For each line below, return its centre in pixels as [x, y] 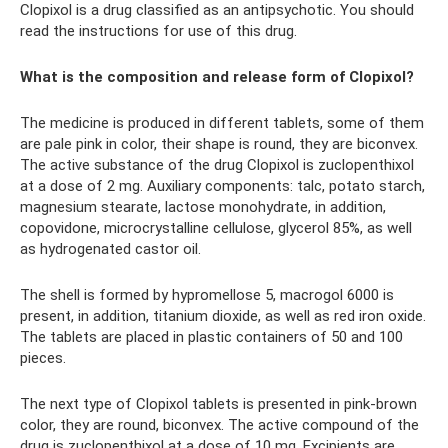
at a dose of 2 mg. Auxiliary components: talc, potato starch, [222, 186]
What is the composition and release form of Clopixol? [217, 77]
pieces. [43, 358]
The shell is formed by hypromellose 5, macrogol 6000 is [207, 295]
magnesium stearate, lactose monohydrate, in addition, [203, 207]
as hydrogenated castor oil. [110, 249]
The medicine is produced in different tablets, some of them [222, 123]
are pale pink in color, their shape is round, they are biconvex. [219, 144]
